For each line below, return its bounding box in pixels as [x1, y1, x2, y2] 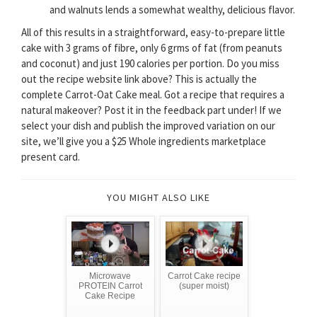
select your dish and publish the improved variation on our [21, 119, 275, 133]
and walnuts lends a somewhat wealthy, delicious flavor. [50, 3, 295, 17]
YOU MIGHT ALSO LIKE [107, 191, 210, 204]
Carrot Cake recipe [167, 271, 241, 282]
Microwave [89, 271, 132, 282]
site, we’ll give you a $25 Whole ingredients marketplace [21, 134, 266, 149]
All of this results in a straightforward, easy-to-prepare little [21, 25, 285, 40]
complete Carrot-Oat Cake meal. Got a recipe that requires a [21, 88, 284, 102]
